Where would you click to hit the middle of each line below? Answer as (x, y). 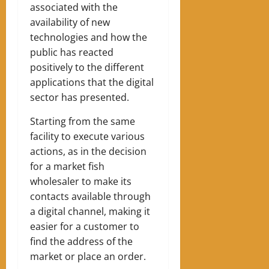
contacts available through (90, 196)
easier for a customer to (85, 226)
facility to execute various (87, 136)
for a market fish (67, 166)
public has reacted (72, 52)
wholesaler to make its (81, 181)
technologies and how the (89, 37)
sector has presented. (80, 97)
